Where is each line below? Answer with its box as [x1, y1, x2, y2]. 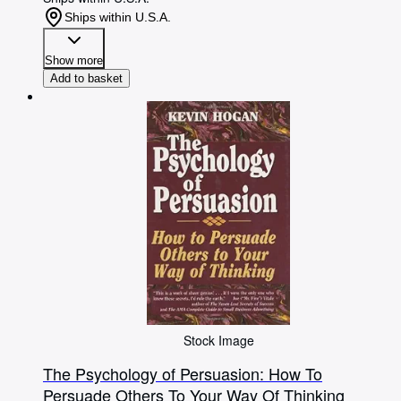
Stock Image [183, 331, 254, 350]
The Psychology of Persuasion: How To [43, 362, 322, 386]
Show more [45, 54, 103, 68]
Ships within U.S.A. [64, 10, 171, 25]
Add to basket [50, 72, 123, 86]
